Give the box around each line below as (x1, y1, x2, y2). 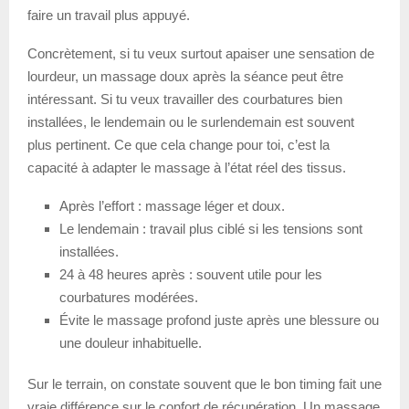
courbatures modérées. (59, 289, 198, 306)
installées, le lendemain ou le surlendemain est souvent (27, 114, 354, 131)
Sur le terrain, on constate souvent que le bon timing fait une (27, 376, 382, 393)
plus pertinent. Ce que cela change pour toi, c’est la (27, 137, 330, 153)
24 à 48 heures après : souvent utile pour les (59, 267, 322, 283)
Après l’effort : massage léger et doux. (59, 198, 285, 215)
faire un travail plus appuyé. (27, 7, 190, 24)
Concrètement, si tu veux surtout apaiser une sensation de (27, 46, 374, 62)
